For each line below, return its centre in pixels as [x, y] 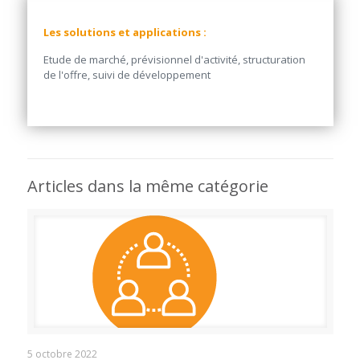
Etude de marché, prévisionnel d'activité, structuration [174, 59]
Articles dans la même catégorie [147, 186]
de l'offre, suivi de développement [127, 74]
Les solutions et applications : [125, 32]
